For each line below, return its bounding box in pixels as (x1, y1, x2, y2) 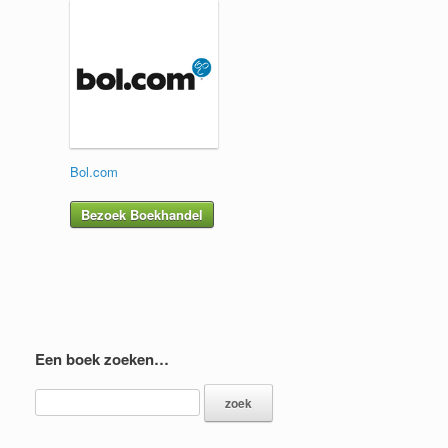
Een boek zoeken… (35, 347, 169, 370)
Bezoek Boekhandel (81, 204, 203, 224)
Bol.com (70, 162, 118, 182)
